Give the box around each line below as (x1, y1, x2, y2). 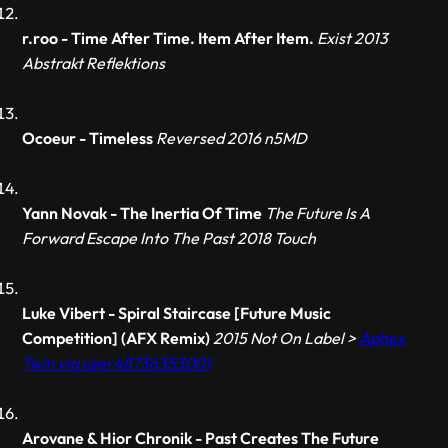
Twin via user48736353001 (22, 353, 212, 373)
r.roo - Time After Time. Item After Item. (22, 28, 315, 48)
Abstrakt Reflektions (22, 53, 166, 73)
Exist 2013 (317, 28, 389, 48)
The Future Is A (265, 203, 371, 223)
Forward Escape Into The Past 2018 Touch (22, 228, 317, 248)
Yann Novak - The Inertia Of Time (22, 203, 266, 223)
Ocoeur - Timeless (22, 128, 154, 148)
